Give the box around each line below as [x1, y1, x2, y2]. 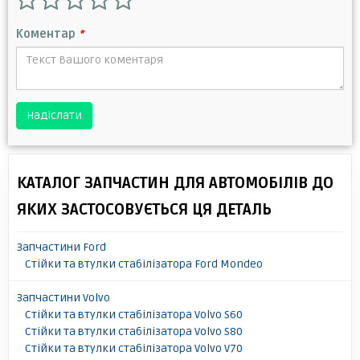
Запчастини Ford [17, 239, 106, 254]
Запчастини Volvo [17, 290, 110, 305]
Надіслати [27, 108, 82, 122]
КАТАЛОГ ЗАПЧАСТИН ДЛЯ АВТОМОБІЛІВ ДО [17, 173, 333, 193]
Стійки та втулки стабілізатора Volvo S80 [25, 324, 243, 338]
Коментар [16, 27, 79, 41]
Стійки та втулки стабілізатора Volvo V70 [25, 341, 243, 355]
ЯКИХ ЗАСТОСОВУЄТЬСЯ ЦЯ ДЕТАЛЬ [17, 199, 272, 219]
